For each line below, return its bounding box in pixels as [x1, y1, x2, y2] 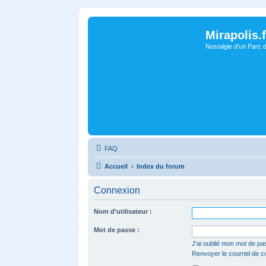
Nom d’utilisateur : [94, 208, 152, 215]
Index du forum [137, 163, 185, 170]
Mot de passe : [94, 226, 140, 233]
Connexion [94, 185, 140, 195]
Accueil [104, 163, 128, 170]
